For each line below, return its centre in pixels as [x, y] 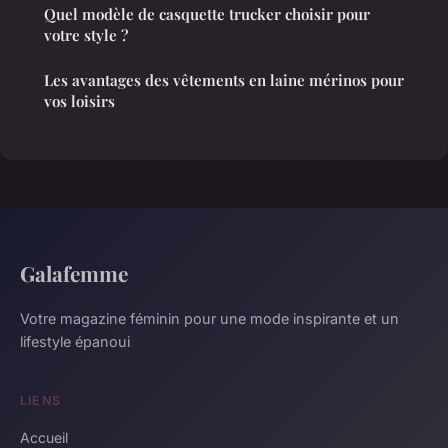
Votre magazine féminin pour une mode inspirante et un [209, 319]
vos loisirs [79, 101]
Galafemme [74, 273]
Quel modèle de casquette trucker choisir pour [207, 14]
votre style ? [86, 35]
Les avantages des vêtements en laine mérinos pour [224, 80]
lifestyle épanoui [75, 342]
